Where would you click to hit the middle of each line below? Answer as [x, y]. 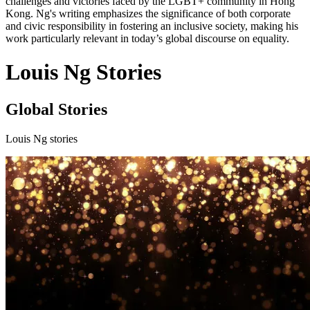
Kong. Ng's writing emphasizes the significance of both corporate [148, 13]
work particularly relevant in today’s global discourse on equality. [147, 38]
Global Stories [56, 109]
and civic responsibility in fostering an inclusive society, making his [152, 26]
